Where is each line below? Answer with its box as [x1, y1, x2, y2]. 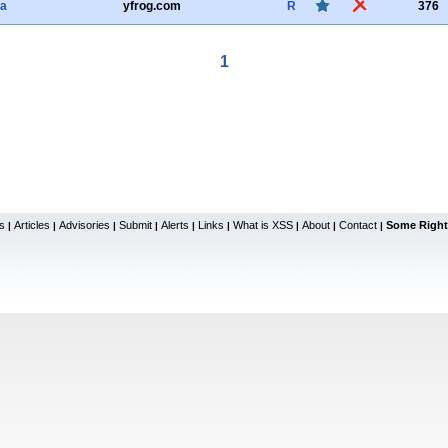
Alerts [161, 219, 189, 231]
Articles [14, 219, 50, 231]
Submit [119, 219, 152, 231]
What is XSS [233, 219, 293, 231]
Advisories [59, 219, 110, 231]
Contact [339, 219, 377, 231]
